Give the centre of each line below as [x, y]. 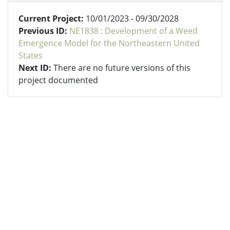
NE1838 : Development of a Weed [133, 31]
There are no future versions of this [122, 68]
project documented [58, 80]
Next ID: [36, 68]
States [31, 55]
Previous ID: [44, 31]
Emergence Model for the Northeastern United [109, 43]
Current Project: [52, 18]
